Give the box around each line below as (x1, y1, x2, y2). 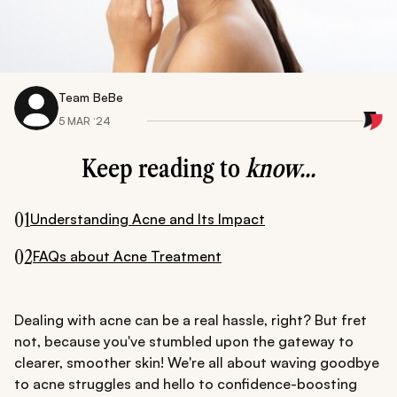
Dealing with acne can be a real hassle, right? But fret (14, 311, 367, 330)
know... (245, 153, 315, 184)
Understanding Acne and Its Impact (30, 209, 265, 228)
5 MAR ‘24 (58, 113, 111, 128)
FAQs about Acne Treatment (33, 246, 222, 265)
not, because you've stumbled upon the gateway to (14, 332, 354, 351)
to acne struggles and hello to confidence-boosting (14, 375, 357, 393)
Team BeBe (58, 89, 123, 105)
